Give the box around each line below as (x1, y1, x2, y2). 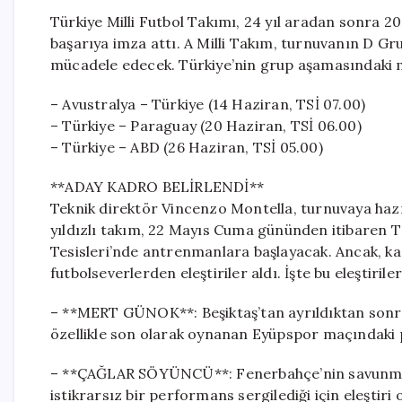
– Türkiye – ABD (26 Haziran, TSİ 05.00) (50, 138, 323, 156)
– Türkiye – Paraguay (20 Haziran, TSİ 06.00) (50, 117, 362, 135)
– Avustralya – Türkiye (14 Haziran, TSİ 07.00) (50, 95, 366, 113)
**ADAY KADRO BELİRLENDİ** (50, 178, 264, 196)
